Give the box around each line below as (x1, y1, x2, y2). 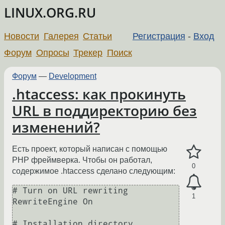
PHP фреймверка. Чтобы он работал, (12, 156, 152, 165)
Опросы (36, 47, 69, 58)
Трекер (73, 47, 103, 58)
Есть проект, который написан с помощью (12, 145, 167, 154)
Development (49, 71, 96, 80)
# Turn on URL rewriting (13, 186, 128, 196)
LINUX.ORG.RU (4, 4, 96, 22)
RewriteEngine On (13, 197, 93, 207)
